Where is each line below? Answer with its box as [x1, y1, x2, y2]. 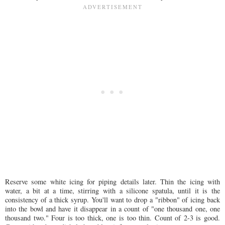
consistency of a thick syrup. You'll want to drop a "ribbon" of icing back [5, 194, 220, 204]
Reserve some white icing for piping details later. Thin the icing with [5, 176, 220, 186]
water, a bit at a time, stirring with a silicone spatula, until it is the [5, 185, 220, 195]
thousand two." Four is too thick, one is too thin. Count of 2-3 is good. [5, 212, 220, 222]
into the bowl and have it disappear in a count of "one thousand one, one [5, 203, 220, 213]
